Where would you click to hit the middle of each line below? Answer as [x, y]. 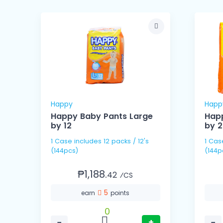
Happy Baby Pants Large [102, 116]
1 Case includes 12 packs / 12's [62, 141]
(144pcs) [64, 151]
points [120, 193]
